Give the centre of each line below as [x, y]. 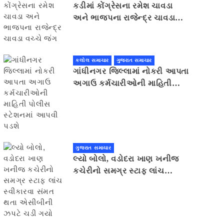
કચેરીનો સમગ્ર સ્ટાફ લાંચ [119, 171]
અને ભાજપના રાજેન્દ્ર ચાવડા [124, 18]
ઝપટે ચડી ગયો [99, 195]
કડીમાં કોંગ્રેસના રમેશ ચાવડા [123, 6]
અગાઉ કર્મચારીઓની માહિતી [123, 83]
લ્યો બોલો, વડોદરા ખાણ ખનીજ [126, 159]
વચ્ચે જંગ [90, 30]
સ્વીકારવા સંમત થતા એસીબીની [127, 183]
